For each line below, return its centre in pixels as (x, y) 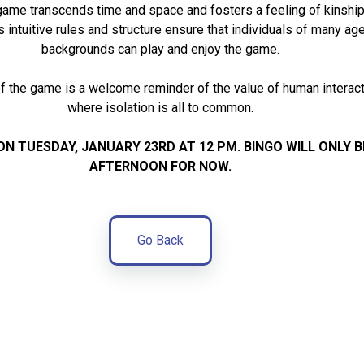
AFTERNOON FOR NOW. (160, 167)
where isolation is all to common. (160, 108)
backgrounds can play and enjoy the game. (160, 50)
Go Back (160, 240)
